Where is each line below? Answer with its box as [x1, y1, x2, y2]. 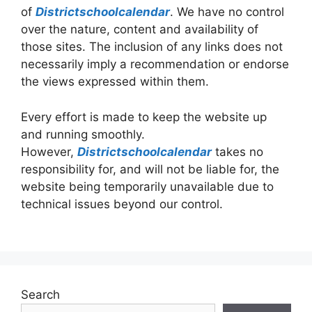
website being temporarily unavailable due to [21, 179, 274, 194]
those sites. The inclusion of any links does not [21, 40, 283, 54]
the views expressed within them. [21, 75, 209, 88]
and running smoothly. [21, 127, 145, 141]
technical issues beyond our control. [21, 196, 223, 211]
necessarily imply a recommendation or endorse [21, 57, 289, 71]
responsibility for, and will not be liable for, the [21, 162, 279, 176]
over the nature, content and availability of [21, 22, 258, 36]
